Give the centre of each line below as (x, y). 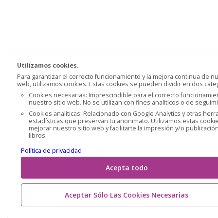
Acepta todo (127, 168)
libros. (38, 136)
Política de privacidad (51, 151)
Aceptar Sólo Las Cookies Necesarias (127, 195)
